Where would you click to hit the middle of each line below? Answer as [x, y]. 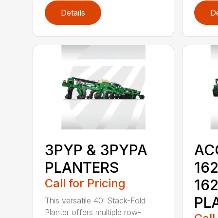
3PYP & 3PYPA [96, 150]
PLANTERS [82, 167]
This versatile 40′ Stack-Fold [95, 200]
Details [73, 12]
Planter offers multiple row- [93, 212]
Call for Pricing [85, 183]
